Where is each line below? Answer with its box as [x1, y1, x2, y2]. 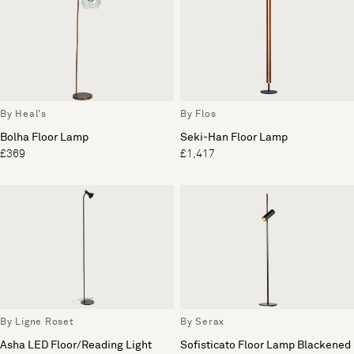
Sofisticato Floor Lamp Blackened [180, 340, 351, 352]
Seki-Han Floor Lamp [180, 132, 288, 143]
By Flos [180, 110, 217, 119]
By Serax [180, 318, 224, 328]
